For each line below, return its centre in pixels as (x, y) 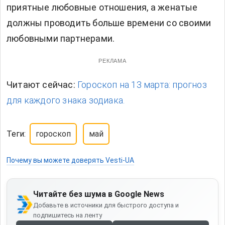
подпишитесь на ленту (68, 215)
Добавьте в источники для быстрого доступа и (106, 205)
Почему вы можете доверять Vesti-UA (70, 160)
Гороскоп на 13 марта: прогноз (142, 85)
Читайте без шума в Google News (99, 194)
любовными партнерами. (61, 39)
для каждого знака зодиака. (66, 100)
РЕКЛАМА (113, 61)
